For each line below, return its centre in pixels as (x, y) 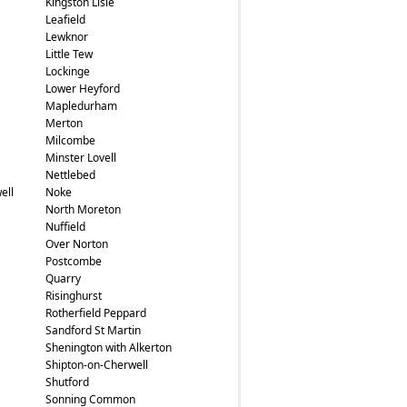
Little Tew (69, 54)
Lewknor (66, 37)
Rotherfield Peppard (95, 313)
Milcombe (70, 140)
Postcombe (73, 261)
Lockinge (67, 71)
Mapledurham (81, 106)
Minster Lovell (80, 158)
